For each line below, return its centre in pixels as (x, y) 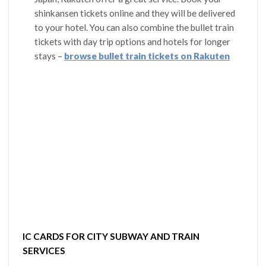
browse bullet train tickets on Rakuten (147, 56)
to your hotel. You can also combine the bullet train (134, 28)
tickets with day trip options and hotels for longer (132, 42)
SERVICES (44, 251)
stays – (49, 56)
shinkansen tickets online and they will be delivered (134, 13)
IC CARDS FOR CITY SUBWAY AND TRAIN (111, 237)
